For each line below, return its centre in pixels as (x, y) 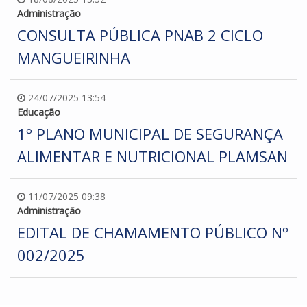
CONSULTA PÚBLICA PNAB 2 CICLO (140, 35)
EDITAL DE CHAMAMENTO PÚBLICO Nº (153, 232)
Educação (39, 112)
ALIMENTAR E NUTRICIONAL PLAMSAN (152, 156)
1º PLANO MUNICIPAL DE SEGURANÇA (150, 133)
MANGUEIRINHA (74, 57)
